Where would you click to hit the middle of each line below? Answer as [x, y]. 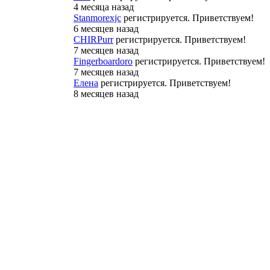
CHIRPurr [93, 39]
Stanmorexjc [97, 17]
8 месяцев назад [106, 93]
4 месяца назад [104, 7]
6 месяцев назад [106, 28]
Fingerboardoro [103, 61]
